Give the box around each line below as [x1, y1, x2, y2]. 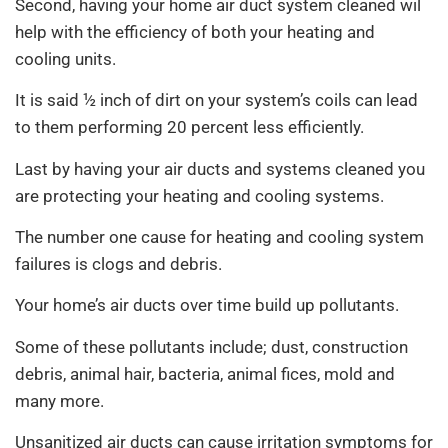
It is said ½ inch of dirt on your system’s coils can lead [15, 90, 418, 111]
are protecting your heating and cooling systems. [15, 185, 384, 206]
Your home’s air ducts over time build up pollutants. [15, 295, 399, 316]
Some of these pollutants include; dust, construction [15, 336, 408, 357]
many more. [15, 390, 104, 411]
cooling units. [15, 48, 116, 69]
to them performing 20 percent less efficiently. [15, 117, 364, 138]
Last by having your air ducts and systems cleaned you [15, 158, 425, 179]
